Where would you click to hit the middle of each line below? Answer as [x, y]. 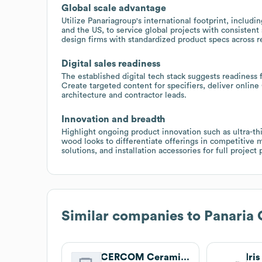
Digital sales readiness [111, 63]
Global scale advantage [114, 8]
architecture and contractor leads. [124, 95]
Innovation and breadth [113, 119]
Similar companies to [133, 216]
